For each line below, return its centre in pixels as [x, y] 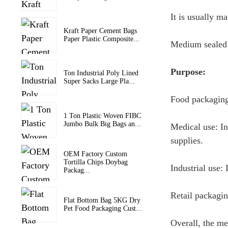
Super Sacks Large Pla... [99, 81]
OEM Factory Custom [95, 154]
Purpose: [188, 72]
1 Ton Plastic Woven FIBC [102, 116]
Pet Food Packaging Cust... [103, 209]
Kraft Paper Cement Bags [100, 31]
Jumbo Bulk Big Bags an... [102, 124]
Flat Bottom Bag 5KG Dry [102, 201]
